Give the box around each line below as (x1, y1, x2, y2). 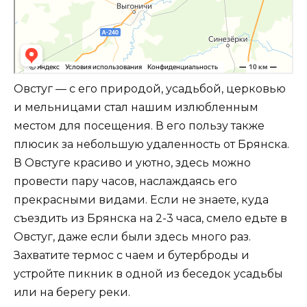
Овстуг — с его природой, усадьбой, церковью (14, 82, 286, 96)
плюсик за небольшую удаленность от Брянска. (14, 138, 289, 151)
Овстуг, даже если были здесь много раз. (14, 230, 251, 244)
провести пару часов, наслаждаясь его (14, 175, 237, 188)
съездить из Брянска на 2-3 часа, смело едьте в (14, 212, 287, 225)
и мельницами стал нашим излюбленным (14, 101, 258, 114)
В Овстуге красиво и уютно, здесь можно (14, 156, 251, 170)
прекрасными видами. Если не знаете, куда (14, 193, 269, 207)
